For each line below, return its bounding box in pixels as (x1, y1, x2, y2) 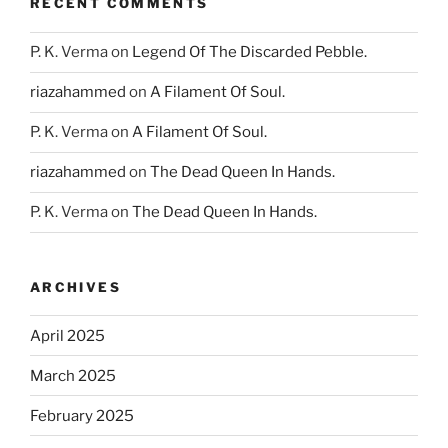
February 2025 (30, 406, 134, 425)
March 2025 (30, 366, 116, 385)
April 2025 (30, 326, 105, 345)
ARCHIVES (30, 278, 121, 295)
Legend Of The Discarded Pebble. (132, 43, 367, 62)
